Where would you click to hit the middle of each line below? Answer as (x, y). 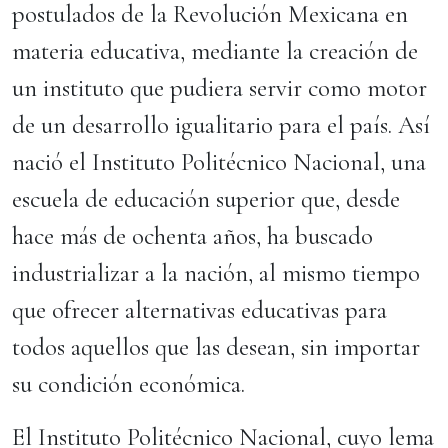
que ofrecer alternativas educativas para (199, 310)
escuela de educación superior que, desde (206, 199)
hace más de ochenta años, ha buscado (192, 236)
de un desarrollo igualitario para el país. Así (221, 125)
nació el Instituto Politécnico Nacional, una (219, 162)
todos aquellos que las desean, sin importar (216, 347)
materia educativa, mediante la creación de (215, 51)
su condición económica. (131, 384)
